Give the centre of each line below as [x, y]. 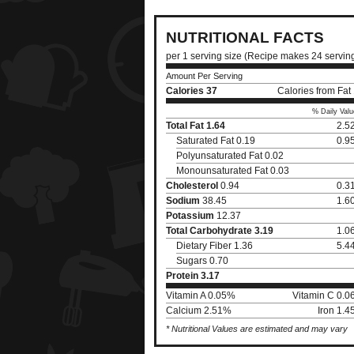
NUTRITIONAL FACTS [245, 38]
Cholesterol [192, 186]
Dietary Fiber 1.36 [215, 246]
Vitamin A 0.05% [201, 296]
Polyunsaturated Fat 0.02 [230, 156]
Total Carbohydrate [209, 231]
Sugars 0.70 [202, 261]
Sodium [183, 201]
